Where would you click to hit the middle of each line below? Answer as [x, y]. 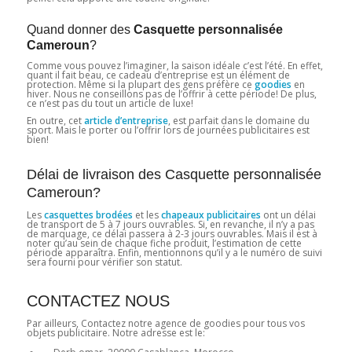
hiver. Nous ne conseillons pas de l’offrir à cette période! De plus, [171, 94]
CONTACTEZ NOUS [98, 301]
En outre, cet [55, 121]
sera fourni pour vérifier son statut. [104, 262]
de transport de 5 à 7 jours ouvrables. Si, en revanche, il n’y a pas [170, 224]
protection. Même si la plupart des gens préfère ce [139, 85]
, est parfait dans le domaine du [238, 121]
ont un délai [288, 214]
